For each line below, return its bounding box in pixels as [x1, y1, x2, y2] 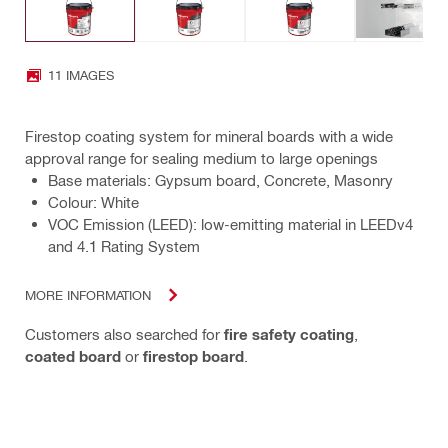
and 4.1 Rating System [48, 236, 200, 255]
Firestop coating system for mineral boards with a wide [25, 126, 393, 145]
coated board [25, 346, 121, 365]
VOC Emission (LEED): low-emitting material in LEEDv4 [48, 214, 413, 233]
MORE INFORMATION [25, 287, 151, 303]
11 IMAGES [48, 67, 114, 83]
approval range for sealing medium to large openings [25, 148, 378, 167]
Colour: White [48, 192, 139, 211]
